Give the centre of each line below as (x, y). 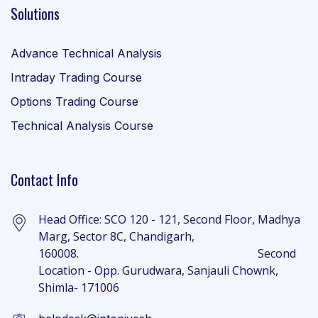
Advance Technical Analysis (86, 53)
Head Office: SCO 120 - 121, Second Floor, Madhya (169, 219)
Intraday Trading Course (76, 77)
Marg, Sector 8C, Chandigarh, (116, 236)
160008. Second (167, 253)
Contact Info (44, 180)
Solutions (35, 13)
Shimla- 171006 (79, 287)
